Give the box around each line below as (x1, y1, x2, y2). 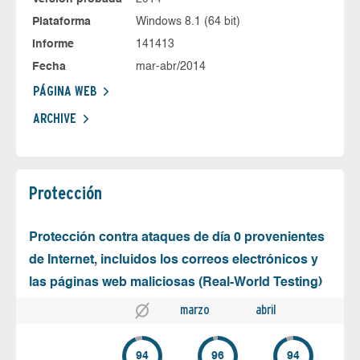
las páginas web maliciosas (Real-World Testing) (29, 276, 322, 289)
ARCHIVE (33, 110, 76, 126)
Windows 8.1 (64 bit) (135, 15, 240, 27)
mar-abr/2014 (135, 60, 206, 72)
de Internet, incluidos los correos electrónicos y (29, 253, 318, 267)
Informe (32, 38, 74, 50)
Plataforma (32, 15, 91, 27)
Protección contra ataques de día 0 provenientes (29, 231, 325, 244)
